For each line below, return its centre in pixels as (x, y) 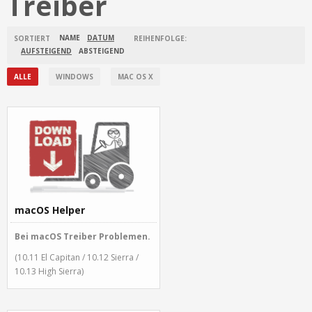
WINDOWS (75, 77)
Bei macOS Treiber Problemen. (83, 237)
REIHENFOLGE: (160, 38)
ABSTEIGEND (102, 51)
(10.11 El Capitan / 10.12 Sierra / (77, 258)
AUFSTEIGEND (46, 51)
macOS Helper (50, 210)
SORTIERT (33, 38)
